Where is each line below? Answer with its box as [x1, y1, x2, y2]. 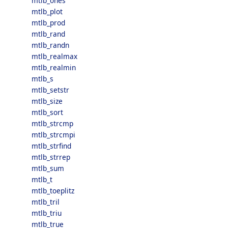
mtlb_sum [32, 163, 64, 173]
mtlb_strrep [32, 152, 70, 162]
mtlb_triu [32, 208, 62, 218]
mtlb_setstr [32, 85, 69, 95]
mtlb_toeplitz [32, 186, 74, 195]
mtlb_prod [32, 18, 65, 27]
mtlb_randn [32, 40, 69, 50]
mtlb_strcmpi [32, 130, 75, 139]
